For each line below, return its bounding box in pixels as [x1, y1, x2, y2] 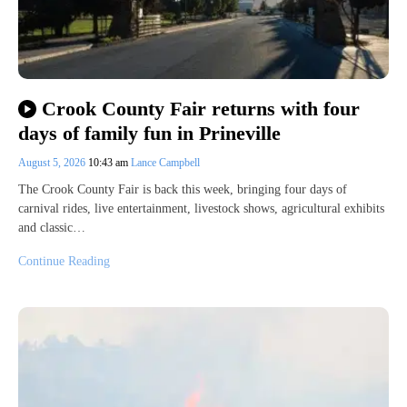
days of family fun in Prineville [18, 121, 281, 144]
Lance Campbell [131, 155, 200, 169]
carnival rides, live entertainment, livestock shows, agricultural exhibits [18, 201, 384, 215]
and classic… [18, 220, 85, 234]
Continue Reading [18, 253, 110, 268]
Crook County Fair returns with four [41, 97, 360, 121]
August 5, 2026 [18, 155, 88, 169]
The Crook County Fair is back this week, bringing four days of [18, 182, 347, 196]
